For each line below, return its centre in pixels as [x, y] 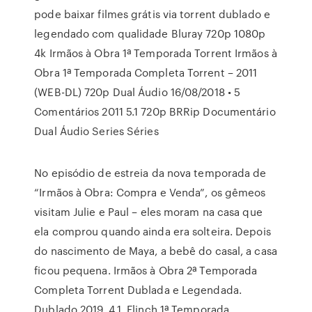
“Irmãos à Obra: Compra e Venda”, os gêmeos [150, 192]
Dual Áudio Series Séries [96, 131]
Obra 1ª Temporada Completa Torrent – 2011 [146, 72]
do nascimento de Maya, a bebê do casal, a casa [156, 251]
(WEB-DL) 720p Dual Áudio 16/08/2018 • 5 [138, 92]
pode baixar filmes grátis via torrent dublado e [152, 14]
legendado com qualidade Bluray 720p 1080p [150, 33]
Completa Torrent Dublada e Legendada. [138, 290]
